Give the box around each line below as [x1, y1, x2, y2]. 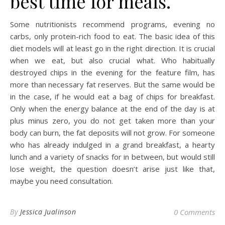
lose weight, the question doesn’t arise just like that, [10, 164, 215, 174]
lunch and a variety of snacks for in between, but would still [10, 152, 215, 162]
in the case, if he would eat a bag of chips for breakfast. [10, 91, 215, 102]
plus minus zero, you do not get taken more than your [10, 116, 215, 126]
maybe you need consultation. [10, 176, 113, 186]
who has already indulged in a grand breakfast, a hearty [10, 140, 215, 150]
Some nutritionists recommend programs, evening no [10, 19, 215, 30]
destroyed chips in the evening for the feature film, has [10, 67, 215, 78]
